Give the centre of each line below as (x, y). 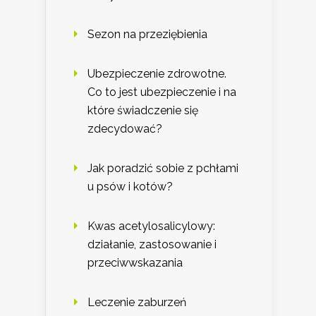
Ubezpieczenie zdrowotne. (157, 73)
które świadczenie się (143, 110)
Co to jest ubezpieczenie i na (162, 92)
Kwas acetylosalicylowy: (151, 226)
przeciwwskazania (135, 262)
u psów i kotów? (130, 186)
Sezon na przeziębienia (147, 34)
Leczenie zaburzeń (137, 302)
